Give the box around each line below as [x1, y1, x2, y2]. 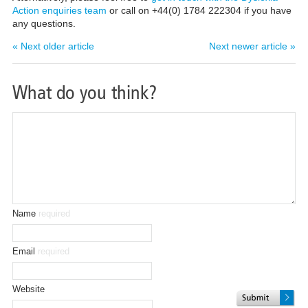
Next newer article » [209, 41, 296, 52]
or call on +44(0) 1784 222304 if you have [106, 5, 291, 16]
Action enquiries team [12, 5, 107, 16]
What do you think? [12, 80, 157, 104]
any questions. [12, 18, 76, 30]
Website [12, 283, 45, 294]
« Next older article [12, 41, 94, 52]
